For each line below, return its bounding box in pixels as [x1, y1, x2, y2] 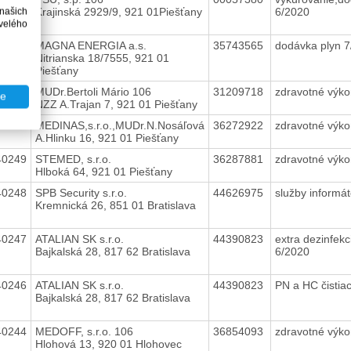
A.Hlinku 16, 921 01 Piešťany [34, 131, 179, 144]
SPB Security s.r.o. [34, 186, 127, 199]
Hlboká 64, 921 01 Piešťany [34, 165, 172, 178]
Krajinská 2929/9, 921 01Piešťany [34, 5, 202, 18]
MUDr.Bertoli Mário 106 [34, 85, 151, 98]
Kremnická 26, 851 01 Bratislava [34, 198, 196, 212]
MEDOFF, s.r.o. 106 [34, 324, 133, 338]
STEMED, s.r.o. [34, 152, 111, 165]
